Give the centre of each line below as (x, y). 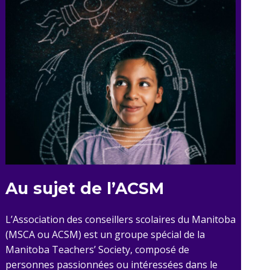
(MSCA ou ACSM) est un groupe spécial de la (105, 234)
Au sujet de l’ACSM (84, 188)
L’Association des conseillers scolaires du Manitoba (120, 219)
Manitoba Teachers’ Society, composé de (97, 250)
